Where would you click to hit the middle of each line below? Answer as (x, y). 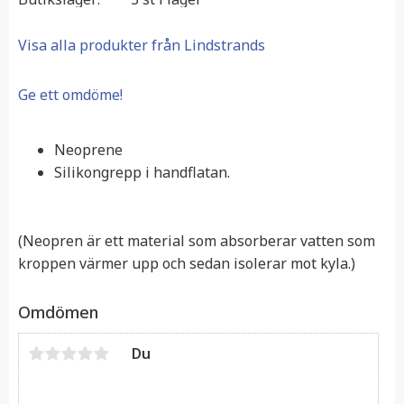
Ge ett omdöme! (70, 95)
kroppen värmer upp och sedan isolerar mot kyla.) (187, 263)
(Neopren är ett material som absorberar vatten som (197, 240)
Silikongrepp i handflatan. (142, 173)
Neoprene (88, 150)
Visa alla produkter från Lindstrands (142, 46)
